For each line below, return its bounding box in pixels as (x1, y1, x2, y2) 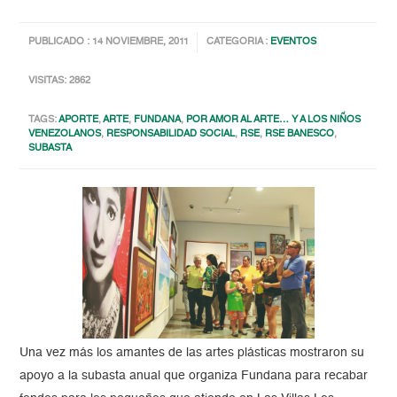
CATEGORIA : (206, 37, 271, 48)
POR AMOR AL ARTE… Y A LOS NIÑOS (186, 115, 362, 126)
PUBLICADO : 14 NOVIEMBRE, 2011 (28, 37, 190, 48)
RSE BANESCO (265, 129, 335, 140)
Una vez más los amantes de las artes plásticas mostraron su (19, 346, 365, 360)
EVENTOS (270, 37, 317, 48)
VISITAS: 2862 (28, 76, 91, 87)
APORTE (58, 115, 99, 126)
